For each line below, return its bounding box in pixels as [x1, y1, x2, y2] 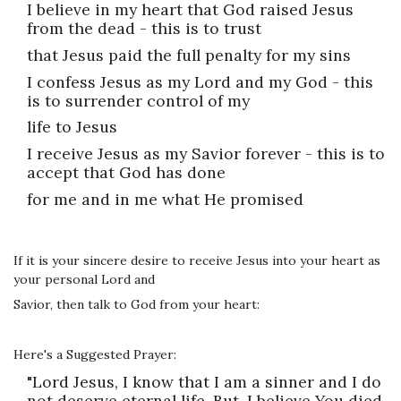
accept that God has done [27, 162, 226, 183]
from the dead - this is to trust [27, 18, 261, 38]
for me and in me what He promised [27, 188, 303, 209]
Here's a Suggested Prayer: [13, 346, 176, 363]
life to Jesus [27, 116, 117, 138]
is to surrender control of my [27, 90, 250, 111]
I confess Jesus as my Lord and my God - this [27, 71, 373, 92]
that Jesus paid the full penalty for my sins [27, 44, 351, 65]
